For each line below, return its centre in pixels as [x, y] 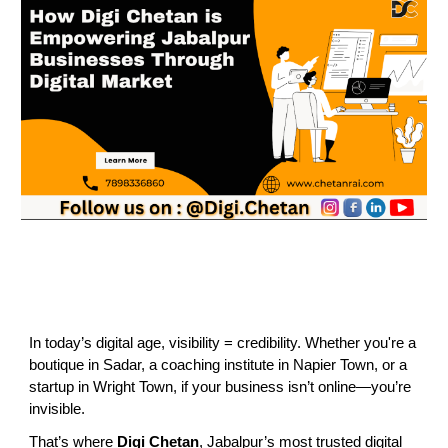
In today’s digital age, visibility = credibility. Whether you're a [223, 343]
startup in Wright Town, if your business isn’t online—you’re [220, 387]
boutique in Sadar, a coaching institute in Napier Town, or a [218, 365]
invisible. [57, 409]
